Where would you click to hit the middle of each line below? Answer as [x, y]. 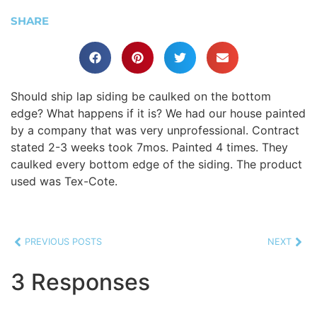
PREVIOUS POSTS [63, 242]
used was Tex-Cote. [64, 181]
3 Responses [80, 282]
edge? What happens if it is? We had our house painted [158, 113]
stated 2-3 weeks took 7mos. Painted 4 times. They [149, 147]
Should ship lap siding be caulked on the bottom [141, 96]
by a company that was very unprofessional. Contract [155, 130]
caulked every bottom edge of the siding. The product [156, 164]
